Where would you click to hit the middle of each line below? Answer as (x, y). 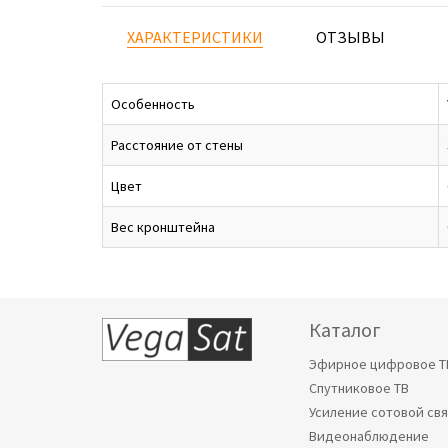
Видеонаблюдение (369, 436)
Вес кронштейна (163, 227)
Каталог (345, 329)
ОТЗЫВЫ (350, 37)
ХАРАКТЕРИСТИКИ (195, 37)
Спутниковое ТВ (359, 388)
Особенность (153, 104)
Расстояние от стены (177, 145)
